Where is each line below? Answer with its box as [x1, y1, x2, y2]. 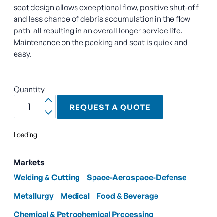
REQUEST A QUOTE [69, 102, 151, 112]
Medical [61, 191, 90, 201]
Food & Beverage [96, 191, 158, 201]
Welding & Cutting [14, 172, 80, 183]
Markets [14, 157, 45, 168]
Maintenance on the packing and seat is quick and [14, 37, 188, 47]
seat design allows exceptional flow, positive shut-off [14, 2, 199, 12]
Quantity [14, 84, 45, 94]
